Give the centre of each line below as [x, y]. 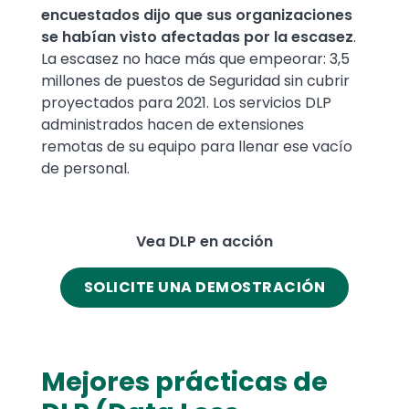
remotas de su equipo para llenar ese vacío [197, 147]
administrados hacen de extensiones [173, 125]
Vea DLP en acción [204, 242]
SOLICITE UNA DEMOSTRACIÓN [204, 288]
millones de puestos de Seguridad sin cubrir [195, 81]
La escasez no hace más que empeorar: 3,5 [195, 59]
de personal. [85, 169]
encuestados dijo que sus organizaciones [197, 16]
